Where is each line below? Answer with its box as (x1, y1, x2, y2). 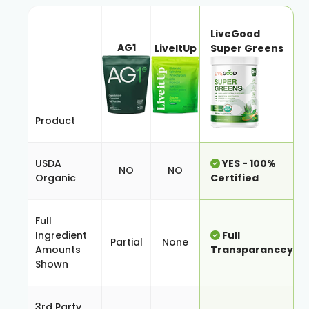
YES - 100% (220, 157, 276, 171)
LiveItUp (154, 41, 197, 56)
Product (35, 114, 75, 128)
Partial (110, 235, 143, 250)
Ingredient (35, 228, 87, 243)
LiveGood (210, 27, 260, 41)
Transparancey (210, 243, 293, 257)
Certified (210, 171, 259, 186)
